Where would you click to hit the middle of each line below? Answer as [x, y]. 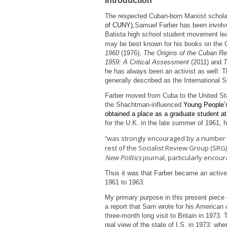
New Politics [123, 157]
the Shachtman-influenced [144, 104]
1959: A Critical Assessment [147, 62]
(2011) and [206, 62]
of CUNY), [120, 25]
